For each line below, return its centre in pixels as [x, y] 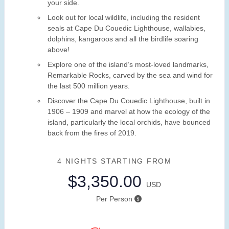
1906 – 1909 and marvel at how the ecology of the [129, 112]
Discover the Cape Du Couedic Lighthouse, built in [129, 101]
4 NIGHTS [79, 161]
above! [59, 50]
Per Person [114, 199]
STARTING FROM [136, 161]
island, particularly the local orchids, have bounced [129, 122]
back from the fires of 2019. [92, 133]
